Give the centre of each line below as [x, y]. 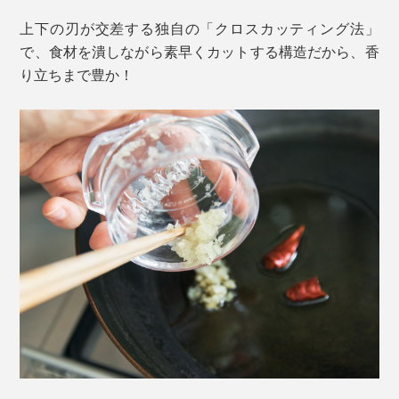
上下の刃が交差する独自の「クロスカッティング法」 [199, 28]
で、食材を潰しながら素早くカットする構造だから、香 [199, 51]
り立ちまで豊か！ [77, 74]
